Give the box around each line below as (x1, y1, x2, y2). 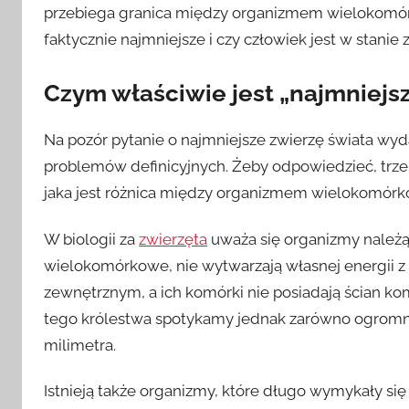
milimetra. (44, 335, 116, 354)
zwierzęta (139, 229, 207, 248)
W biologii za (44, 229, 139, 248)
